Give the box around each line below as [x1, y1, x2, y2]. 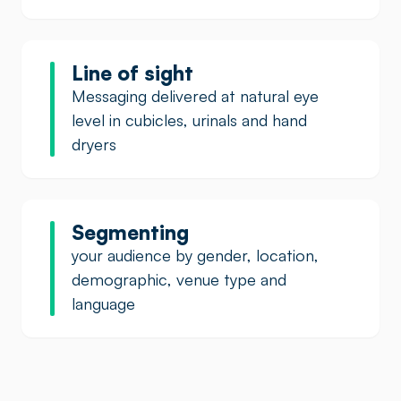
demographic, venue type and [72, 269, 286, 289]
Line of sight [72, 60, 193, 85]
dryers [72, 134, 116, 154]
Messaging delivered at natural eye [72, 86, 319, 106]
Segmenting [72, 219, 189, 244]
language [72, 294, 135, 313]
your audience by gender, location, [72, 245, 319, 265]
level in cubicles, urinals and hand [72, 110, 307, 130]
